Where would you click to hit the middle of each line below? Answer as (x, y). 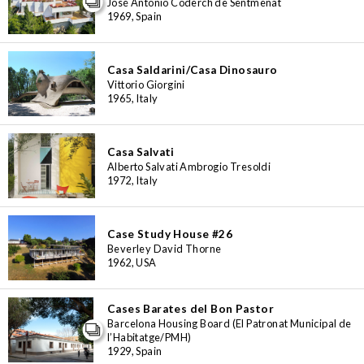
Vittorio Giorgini (146, 84)
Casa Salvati (141, 152)
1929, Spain (135, 351)
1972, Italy (133, 180)
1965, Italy (133, 98)
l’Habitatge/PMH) (149, 337)
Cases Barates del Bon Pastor (191, 309)
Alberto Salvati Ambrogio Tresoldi (189, 166)
